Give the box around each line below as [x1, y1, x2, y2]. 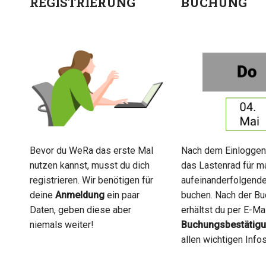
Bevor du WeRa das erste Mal [30, 144, 154, 156]
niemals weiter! [30, 218, 94, 230]
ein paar [104, 189, 140, 201]
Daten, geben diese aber [30, 204, 132, 216]
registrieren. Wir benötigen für [30, 174, 154, 186]
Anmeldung [55, 189, 105, 201]
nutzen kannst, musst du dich [30, 159, 150, 171]
